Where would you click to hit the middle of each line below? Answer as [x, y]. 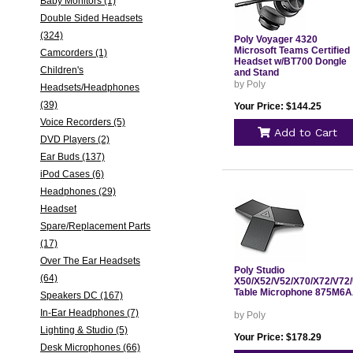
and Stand [256, 72]
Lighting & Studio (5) [84, 330]
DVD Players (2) [74, 139]
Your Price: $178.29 [277, 337]
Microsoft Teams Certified [292, 50]
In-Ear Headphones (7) [89, 313]
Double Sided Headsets [91, 18]
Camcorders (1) [73, 53]
